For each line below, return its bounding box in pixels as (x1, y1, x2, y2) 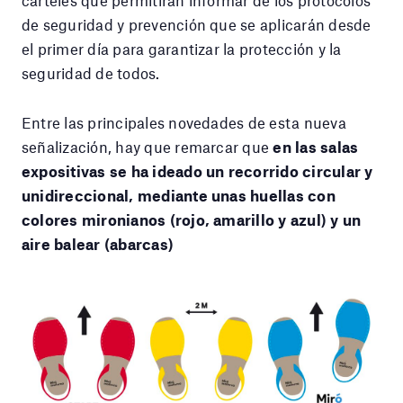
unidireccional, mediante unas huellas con (22, 185, 336, 204)
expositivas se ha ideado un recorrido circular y (22, 161, 373, 180)
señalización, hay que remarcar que (22, 137, 273, 156)
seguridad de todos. (22, 63, 160, 82)
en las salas (273, 137, 359, 156)
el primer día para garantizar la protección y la (22, 39, 342, 58)
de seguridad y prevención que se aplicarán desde (22, 14, 372, 33)
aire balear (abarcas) (22, 234, 175, 253)
